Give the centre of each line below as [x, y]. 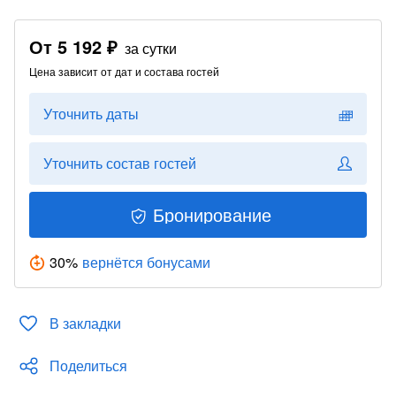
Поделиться [88, 366]
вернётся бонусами [146, 262]
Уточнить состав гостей [120, 163]
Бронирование [212, 214]
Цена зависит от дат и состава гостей [124, 71]
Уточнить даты [91, 114]
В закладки [85, 323]
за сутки [151, 48]
